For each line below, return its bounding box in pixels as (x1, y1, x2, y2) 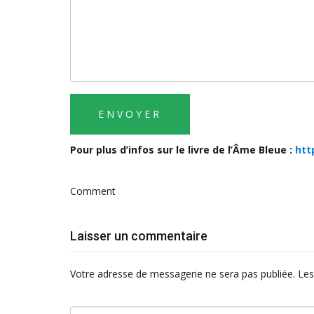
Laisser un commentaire (70, 228, 207, 244)
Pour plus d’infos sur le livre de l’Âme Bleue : (70, 143, 295, 156)
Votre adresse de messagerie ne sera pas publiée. (70, 267, 295, 281)
